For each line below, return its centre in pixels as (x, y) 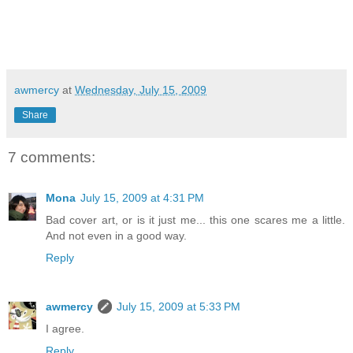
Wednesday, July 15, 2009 (141, 90)
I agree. (65, 329)
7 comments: (52, 158)
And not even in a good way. (116, 236)
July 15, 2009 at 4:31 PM (142, 198)
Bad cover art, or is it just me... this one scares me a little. (195, 220)
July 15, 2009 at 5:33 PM (178, 307)
